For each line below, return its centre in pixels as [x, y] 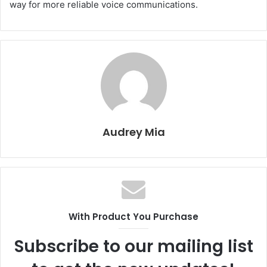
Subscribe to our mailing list [133, 247]
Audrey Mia [133, 132]
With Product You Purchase [133, 217]
